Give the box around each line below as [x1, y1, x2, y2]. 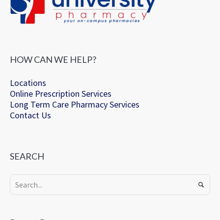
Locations [10, 77, 47, 89]
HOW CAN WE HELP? [10, 54, 97, 65]
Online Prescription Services [10, 88, 112, 100]
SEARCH [10, 151, 45, 162]
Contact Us [10, 110, 52, 121]
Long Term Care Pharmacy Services [10, 99, 140, 110]
